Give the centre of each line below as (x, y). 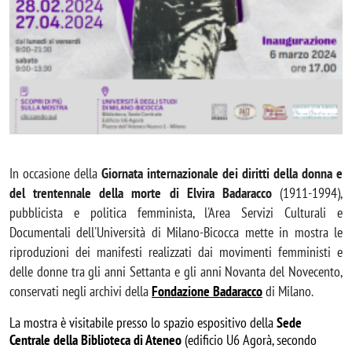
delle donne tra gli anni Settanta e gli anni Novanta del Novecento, (176, 272)
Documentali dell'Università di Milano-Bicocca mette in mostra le (176, 233)
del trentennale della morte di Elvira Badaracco (141, 193)
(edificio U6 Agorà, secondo (249, 340)
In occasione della (55, 174)
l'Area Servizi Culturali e (274, 213)
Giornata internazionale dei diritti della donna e (222, 174)
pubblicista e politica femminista (101, 213)
